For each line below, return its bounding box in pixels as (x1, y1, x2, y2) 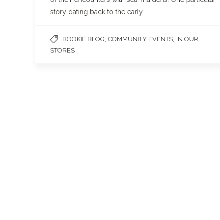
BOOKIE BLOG (62, 35, 105, 43)
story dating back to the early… (50, 8, 146, 16)
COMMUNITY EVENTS (108, 35, 173, 43)
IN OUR (176, 35, 198, 43)
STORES (50, 47, 75, 54)
